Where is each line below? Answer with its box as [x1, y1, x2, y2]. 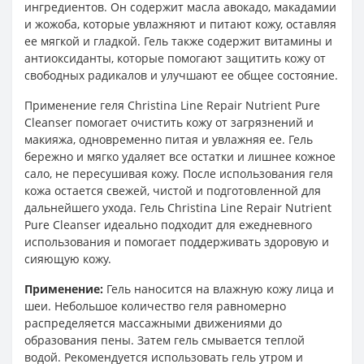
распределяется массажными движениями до [24, 315, 282, 331]
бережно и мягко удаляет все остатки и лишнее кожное [24, 149, 336, 164]
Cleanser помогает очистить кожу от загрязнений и [24, 115, 314, 130]
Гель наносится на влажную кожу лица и [103, 281, 334, 297]
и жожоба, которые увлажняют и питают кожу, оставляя [24, 16, 336, 32]
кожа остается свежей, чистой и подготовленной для [24, 183, 321, 198]
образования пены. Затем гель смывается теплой [24, 332, 305, 348]
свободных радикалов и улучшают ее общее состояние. [24, 67, 338, 83]
